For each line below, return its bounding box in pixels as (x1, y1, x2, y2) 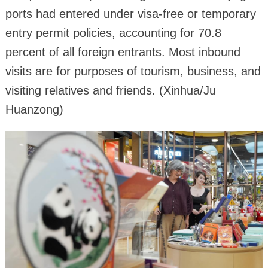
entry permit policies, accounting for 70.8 (5, 26, 221, 39)
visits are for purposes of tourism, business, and (5, 64, 261, 78)
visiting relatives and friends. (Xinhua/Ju (5, 83, 216, 97)
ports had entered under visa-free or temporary (5, 7, 256, 20)
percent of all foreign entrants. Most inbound (5, 45, 240, 59)
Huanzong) (5, 102, 63, 116)
